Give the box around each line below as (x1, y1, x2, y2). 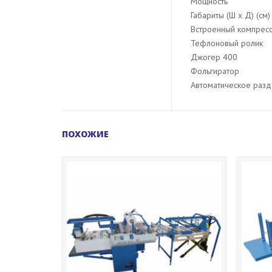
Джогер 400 (191, 51, 237, 63)
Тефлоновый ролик (191, 37, 263, 49)
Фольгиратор (191, 65, 239, 76)
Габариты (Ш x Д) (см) (191, 9, 270, 21)
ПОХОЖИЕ (62, 127, 109, 140)
